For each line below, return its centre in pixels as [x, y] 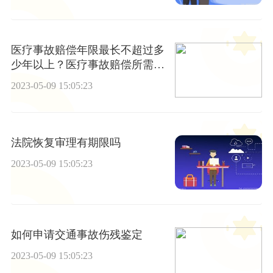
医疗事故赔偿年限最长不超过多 [87, 50]
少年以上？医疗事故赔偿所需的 [87, 65]
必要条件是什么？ [55, 80]
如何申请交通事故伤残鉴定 [76, 234]
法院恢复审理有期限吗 [66, 142]
